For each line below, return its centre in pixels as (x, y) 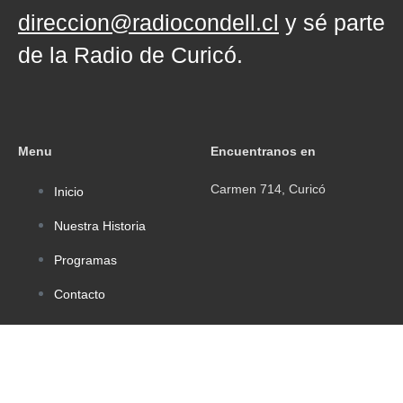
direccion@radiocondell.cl (148, 23)
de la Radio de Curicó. (130, 55)
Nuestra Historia (100, 226)
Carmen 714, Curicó (268, 189)
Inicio (69, 192)
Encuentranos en (263, 152)
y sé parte (332, 23)
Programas (85, 260)
